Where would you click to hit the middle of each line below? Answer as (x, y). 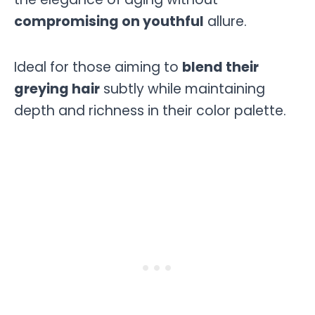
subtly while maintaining (182, 89)
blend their (220, 67)
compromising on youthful (109, 22)
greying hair (57, 89)
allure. (225, 22)
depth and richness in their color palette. (150, 110)
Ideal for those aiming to (98, 67)
